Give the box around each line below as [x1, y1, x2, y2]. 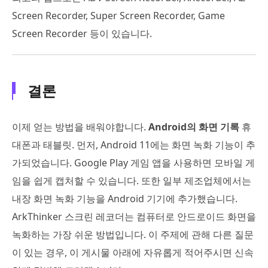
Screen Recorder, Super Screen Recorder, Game [12, 9, 225, 23]
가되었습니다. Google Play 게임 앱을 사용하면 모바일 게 [12, 156, 255, 170]
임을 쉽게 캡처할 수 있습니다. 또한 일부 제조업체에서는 [12, 174, 251, 188]
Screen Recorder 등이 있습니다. [12, 27, 152, 41]
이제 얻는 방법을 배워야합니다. [12, 120, 148, 134]
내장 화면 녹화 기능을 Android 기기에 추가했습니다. [12, 192, 237, 206]
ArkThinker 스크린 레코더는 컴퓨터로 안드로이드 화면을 [12, 210, 256, 224]
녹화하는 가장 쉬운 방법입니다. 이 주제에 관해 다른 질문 [12, 228, 254, 242]
